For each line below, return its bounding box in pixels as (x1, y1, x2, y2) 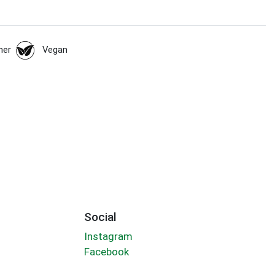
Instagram (83, 230, 133, 243)
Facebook (83, 246, 129, 258)
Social (83, 209, 117, 224)
